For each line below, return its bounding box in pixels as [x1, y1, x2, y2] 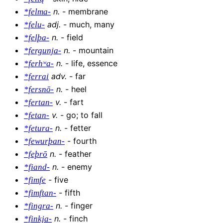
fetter [70, 123, 91, 133]
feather [65, 149, 92, 159]
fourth [73, 136, 97, 146]
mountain [79, 45, 113, 56]
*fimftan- [24, 188, 56, 198]
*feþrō [24, 149, 47, 159]
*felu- [24, 20, 45, 30]
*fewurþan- [24, 136, 65, 146]
